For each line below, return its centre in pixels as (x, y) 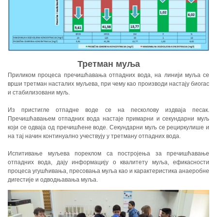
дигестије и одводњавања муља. (53, 180)
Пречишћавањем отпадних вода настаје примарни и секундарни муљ (108, 119)
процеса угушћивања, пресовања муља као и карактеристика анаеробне (108, 171)
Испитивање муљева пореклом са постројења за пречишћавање (108, 154)
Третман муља (108, 64)
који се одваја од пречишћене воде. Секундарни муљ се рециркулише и (108, 128)
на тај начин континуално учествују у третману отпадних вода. (94, 136)
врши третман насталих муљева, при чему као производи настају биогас (108, 84)
